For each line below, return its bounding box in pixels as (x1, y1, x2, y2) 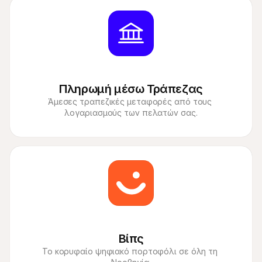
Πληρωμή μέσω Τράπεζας (59, 82, 203, 96)
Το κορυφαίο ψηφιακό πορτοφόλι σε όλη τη (42, 246, 218, 256)
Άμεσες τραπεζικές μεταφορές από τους (47, 96, 212, 106)
